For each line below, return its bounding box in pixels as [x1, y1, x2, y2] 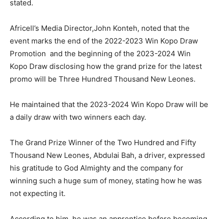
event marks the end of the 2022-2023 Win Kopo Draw [10, 36, 198, 46]
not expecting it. [10, 189, 66, 198]
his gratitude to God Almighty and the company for [10, 163, 183, 173]
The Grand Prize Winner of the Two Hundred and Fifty [10, 138, 196, 148]
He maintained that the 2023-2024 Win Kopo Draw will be [10, 100, 208, 109]
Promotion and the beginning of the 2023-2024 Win [10, 49, 191, 59]
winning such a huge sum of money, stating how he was [10, 176, 202, 186]
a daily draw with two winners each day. [10, 112, 146, 122]
